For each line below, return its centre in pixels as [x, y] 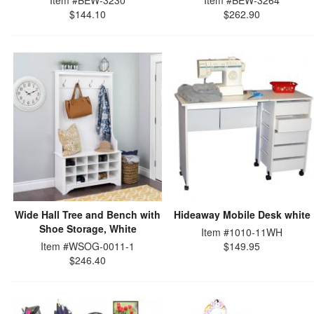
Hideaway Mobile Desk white [242, 214]
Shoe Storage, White [88, 228]
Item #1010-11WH [242, 232]
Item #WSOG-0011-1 [88, 246]
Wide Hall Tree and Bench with [88, 214]
